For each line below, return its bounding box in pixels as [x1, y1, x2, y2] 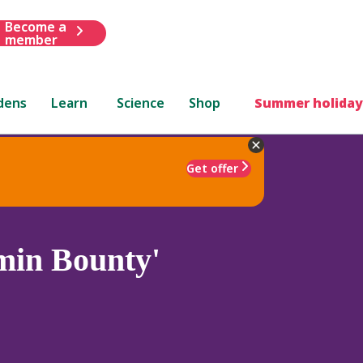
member [4, 30, 58, 49]
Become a [4, 17, 66, 36]
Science [117, 93, 165, 112]
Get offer [186, 160, 238, 176]
